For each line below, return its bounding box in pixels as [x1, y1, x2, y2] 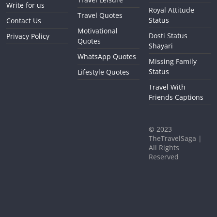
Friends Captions [148, 93, 203, 102]
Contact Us [6, 16, 42, 26]
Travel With [148, 82, 186, 92]
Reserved [148, 152, 179, 162]
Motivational [77, 26, 118, 36]
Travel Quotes [77, 11, 123, 20]
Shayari [148, 41, 173, 51]
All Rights [148, 143, 179, 153]
